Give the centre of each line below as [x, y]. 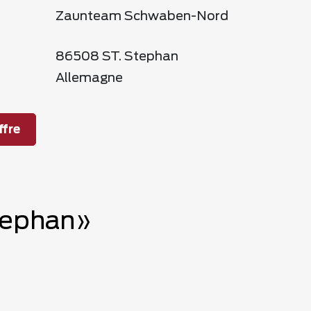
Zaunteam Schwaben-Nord [142, 17]
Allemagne [89, 78]
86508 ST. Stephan [117, 57]
